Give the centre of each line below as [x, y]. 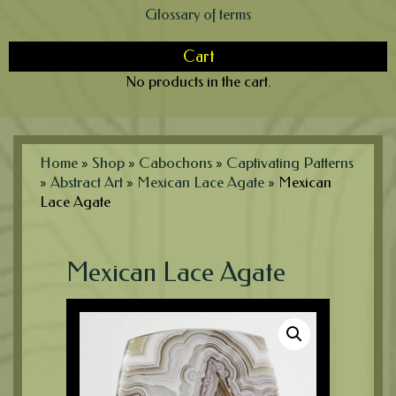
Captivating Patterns [290, 162]
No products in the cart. [198, 81]
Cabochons [175, 162]
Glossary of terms [198, 14]
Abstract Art [87, 182]
